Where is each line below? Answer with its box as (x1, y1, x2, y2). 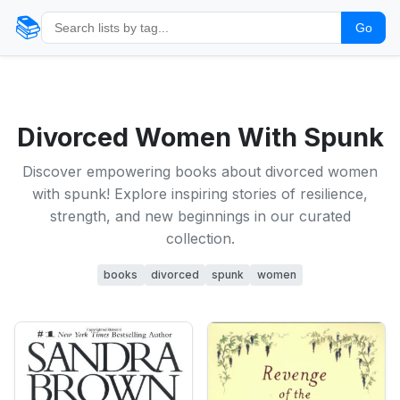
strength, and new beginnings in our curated (49, 207, 351, 225)
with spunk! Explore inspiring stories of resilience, (32, 185, 368, 203)
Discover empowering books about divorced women (22, 162, 378, 180)
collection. (165, 229, 235, 247)
